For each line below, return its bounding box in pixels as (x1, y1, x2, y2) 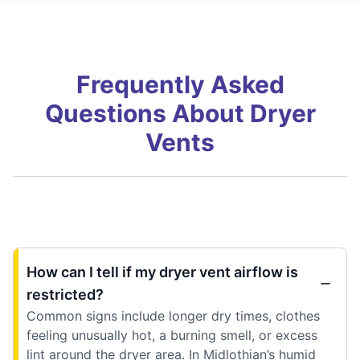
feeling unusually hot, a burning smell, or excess (27, 326, 317, 343)
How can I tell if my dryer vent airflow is (27, 263, 298, 280)
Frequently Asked (76, 69, 284, 99)
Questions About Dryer (44, 98, 316, 128)
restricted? (27, 285, 104, 303)
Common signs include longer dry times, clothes (27, 307, 320, 324)
